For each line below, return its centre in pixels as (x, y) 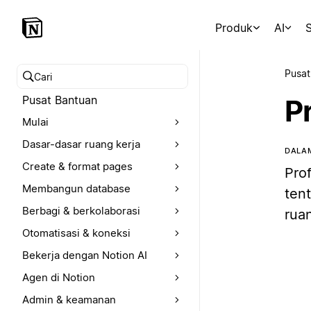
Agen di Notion (59, 277)
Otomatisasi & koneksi (76, 233)
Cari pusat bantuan (73, 84)
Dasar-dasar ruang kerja (81, 144)
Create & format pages (77, 166)
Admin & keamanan (69, 300)
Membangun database (76, 188)
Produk (234, 28)
